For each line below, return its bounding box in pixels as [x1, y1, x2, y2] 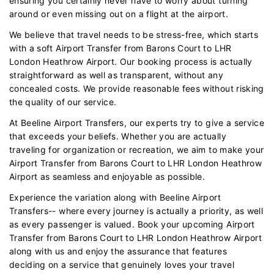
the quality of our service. [9, 96, 117, 107]
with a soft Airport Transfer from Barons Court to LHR [9, 42, 232, 53]
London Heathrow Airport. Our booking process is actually [9, 56, 253, 67]
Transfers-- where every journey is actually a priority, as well [9, 205, 264, 216]
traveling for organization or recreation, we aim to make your [9, 144, 264, 155]
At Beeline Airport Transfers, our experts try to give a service [9, 117, 265, 128]
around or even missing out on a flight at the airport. [9, 8, 228, 19]
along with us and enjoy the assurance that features [9, 245, 227, 256]
